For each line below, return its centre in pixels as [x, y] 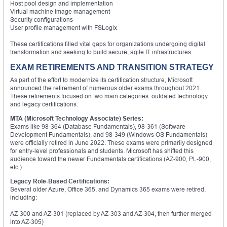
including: [24, 197]
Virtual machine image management [60, 11]
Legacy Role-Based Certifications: [60, 181]
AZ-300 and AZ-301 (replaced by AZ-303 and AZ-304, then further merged [111, 213]
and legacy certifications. [44, 104]
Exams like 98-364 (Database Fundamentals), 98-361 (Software [98, 126]
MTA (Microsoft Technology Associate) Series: [77, 118]
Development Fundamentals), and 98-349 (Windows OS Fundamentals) [109, 134]
